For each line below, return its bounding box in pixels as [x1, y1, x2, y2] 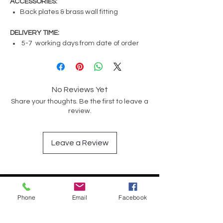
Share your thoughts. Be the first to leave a [11, 98, 148, 105]
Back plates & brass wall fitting [20, 8, 118, 15]
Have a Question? [59, 184, 101, 190]
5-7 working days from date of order [20, 39, 140, 47]
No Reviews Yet [51, 85, 108, 94]
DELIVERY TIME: [10, 29, 61, 36]
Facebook [118, 193, 147, 201]
